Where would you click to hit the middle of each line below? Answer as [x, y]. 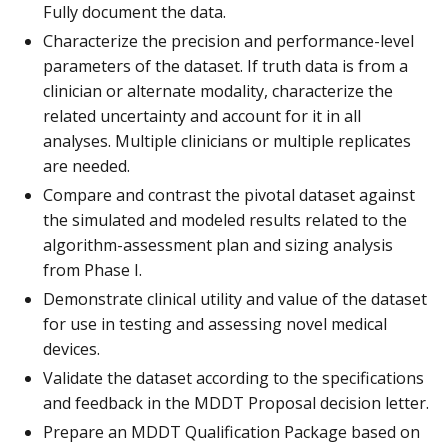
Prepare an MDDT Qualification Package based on [231, 431]
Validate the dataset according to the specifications [233, 377]
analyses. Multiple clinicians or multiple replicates [227, 140]
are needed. [86, 165]
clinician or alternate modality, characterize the [218, 90]
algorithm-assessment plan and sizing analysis [218, 244]
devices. [71, 348]
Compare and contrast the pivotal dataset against [229, 194]
